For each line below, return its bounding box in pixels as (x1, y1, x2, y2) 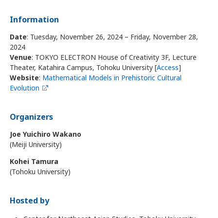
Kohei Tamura (9, 157, 58, 166)
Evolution (9, 83, 39, 92)
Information (9, 14, 59, 25)
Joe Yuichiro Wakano (9, 129, 81, 139)
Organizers (9, 111, 53, 122)
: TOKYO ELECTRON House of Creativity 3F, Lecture (31, 53, 197, 62)
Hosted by (9, 195, 49, 206)
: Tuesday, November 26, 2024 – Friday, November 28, (26, 32, 198, 41)
